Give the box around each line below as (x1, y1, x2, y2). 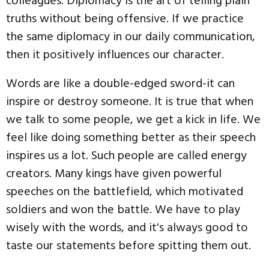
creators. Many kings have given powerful (6, 164, 222, 184)
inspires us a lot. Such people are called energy (6, 146, 247, 166)
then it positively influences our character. (6, 45, 224, 65)
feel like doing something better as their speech (6, 128, 256, 148)
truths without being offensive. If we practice (6, 9, 244, 29)
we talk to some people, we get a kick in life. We (6, 110, 261, 130)
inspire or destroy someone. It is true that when (6, 92, 253, 112)
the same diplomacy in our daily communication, (6, 27, 255, 47)
